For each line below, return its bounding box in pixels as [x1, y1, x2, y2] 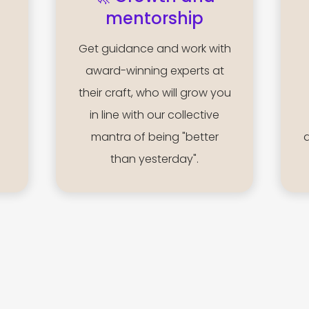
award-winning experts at [85, 63, 224, 79]
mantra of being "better [90, 129, 219, 146]
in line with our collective [90, 107, 219, 123]
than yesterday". [110, 151, 199, 168]
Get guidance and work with [78, 41, 231, 57]
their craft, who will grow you [78, 85, 231, 101]
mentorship [106, 7, 203, 30]
